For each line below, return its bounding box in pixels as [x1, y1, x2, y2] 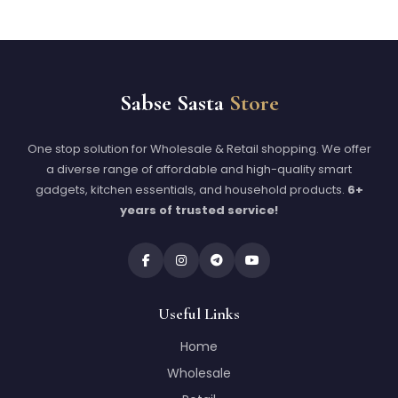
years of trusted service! [120, 202, 278, 219]
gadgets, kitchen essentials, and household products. [35, 181, 347, 198]
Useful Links [158, 304, 240, 323]
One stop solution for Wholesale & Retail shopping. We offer [27, 140, 371, 157]
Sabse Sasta [119, 89, 229, 116]
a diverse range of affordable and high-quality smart [46, 161, 352, 178]
